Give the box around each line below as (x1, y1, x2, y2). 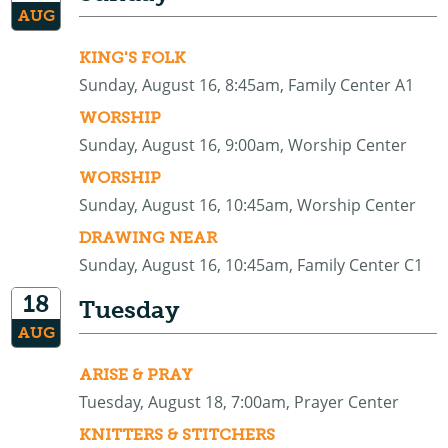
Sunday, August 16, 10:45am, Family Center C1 (79, 254, 424, 276)
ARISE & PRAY (79, 365, 194, 384)
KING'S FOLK (79, 48, 187, 67)
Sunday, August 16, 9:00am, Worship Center (79, 134, 408, 156)
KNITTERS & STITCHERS (79, 425, 276, 444)
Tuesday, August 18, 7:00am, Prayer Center (79, 391, 400, 413)
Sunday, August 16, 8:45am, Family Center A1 (79, 74, 415, 96)
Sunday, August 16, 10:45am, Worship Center (79, 194, 417, 216)
